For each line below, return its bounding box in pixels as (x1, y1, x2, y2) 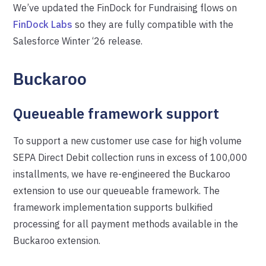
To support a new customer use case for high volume (13, 135, 242, 147)
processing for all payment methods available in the (13, 218, 239, 230)
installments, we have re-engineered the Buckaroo (13, 168, 231, 180)
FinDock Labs (13, 18, 73, 30)
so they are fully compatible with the (72, 18, 234, 30)
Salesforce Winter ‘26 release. (13, 35, 143, 47)
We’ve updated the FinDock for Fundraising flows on (13, 2, 237, 14)
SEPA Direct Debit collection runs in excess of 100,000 (13, 151, 248, 163)
